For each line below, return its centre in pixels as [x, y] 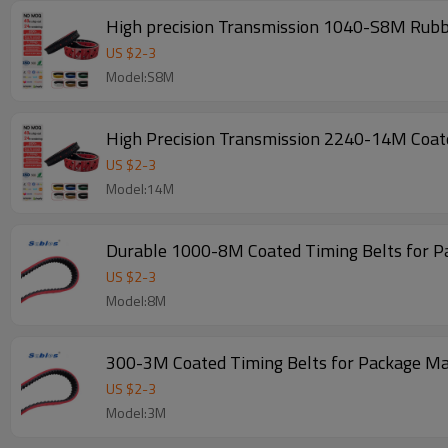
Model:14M [140, 188]
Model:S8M [140, 76]
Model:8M [136, 300]
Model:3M [136, 412]
